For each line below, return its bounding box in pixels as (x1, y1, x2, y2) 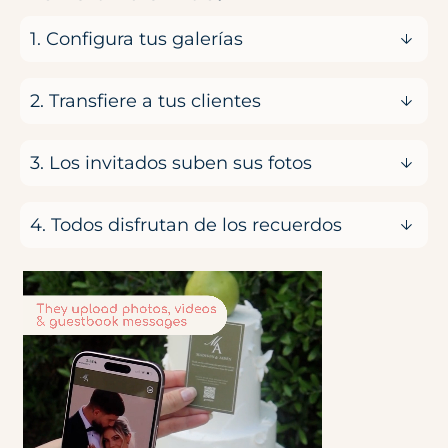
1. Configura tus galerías (30, 28, 243, 51)
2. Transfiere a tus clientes (30, 90, 261, 113)
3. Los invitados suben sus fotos (30, 152, 312, 175)
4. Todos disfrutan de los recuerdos (30, 214, 342, 237)
